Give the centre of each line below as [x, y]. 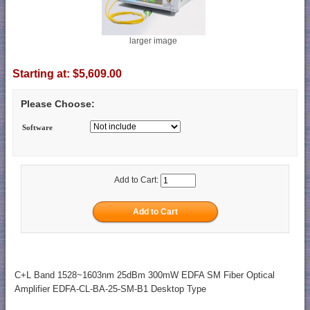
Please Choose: [58, 104]
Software [38, 128]
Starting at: [43, 73]
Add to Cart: [137, 180]
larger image [153, 40]
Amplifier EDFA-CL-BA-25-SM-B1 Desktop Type [110, 289]
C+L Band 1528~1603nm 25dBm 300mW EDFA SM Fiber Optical [144, 275]
